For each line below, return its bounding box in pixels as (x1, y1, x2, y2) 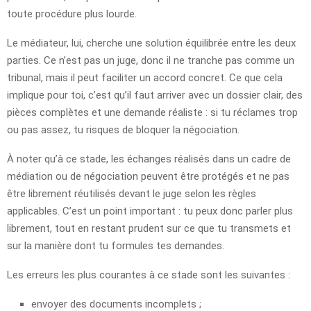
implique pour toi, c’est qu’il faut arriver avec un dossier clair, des (7, 88, 303, 101)
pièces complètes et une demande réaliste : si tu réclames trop (7, 106, 298, 119)
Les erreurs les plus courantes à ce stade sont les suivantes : (7, 268, 290, 281)
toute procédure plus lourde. (7, 7, 137, 20)
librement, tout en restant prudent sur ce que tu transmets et (7, 221, 291, 235)
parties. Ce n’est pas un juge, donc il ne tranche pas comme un (7, 53, 294, 67)
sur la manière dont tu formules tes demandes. (7, 239, 224, 252)
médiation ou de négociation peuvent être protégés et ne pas (7, 169, 289, 183)
